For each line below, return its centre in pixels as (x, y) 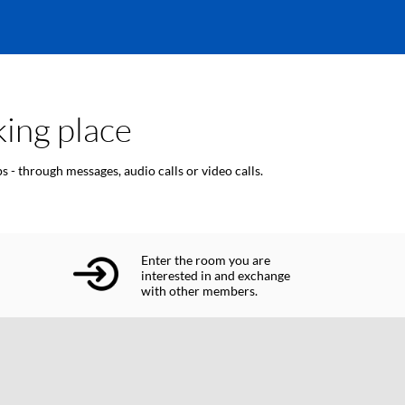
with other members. (201, 291)
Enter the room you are (206, 260)
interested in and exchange (216, 275)
